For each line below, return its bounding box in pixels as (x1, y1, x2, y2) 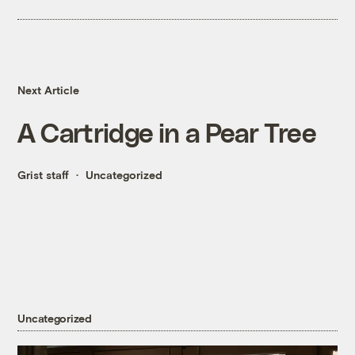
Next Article (17, 83, 80, 97)
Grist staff (17, 168, 70, 182)
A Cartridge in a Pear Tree (17, 116, 316, 148)
